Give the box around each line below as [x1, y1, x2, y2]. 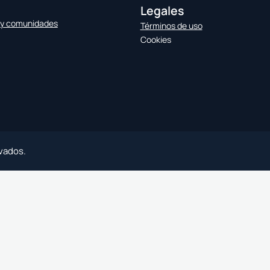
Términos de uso [140, 20, 202, 31]
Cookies [140, 34, 171, 45]
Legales [140, 2, 184, 19]
